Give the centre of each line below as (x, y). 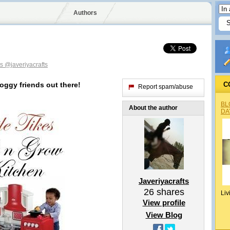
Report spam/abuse (166, 87)
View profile (164, 203)
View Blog (164, 215)
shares (169, 192)
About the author (153, 108)
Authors (85, 13)
